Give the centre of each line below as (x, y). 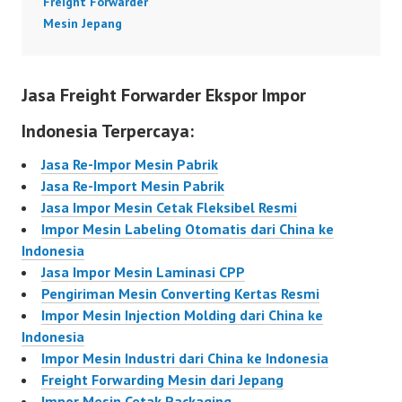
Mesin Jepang (83, 24)
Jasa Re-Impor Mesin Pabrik (130, 165)
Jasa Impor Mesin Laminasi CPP (143, 272)
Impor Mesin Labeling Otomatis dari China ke (188, 229)
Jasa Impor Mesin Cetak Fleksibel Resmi (169, 208)
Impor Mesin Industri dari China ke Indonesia (185, 358)
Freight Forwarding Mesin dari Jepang (162, 380)
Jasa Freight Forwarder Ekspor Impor (164, 96)
